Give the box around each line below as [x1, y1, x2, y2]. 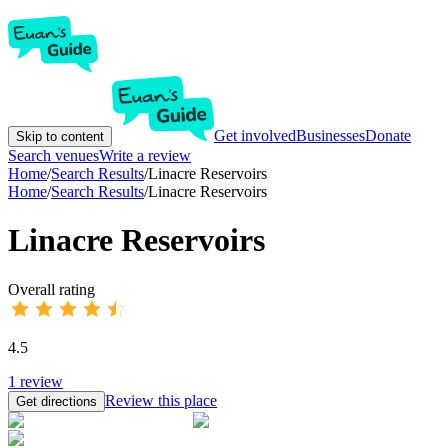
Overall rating [8, 280, 95, 298]
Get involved [214, 127, 296, 144]
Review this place [105, 391, 217, 409]
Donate [365, 127, 411, 144]
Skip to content [16, 129, 104, 144]
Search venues [8, 147, 99, 164]
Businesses [296, 127, 365, 144]
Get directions [16, 393, 97, 409]
